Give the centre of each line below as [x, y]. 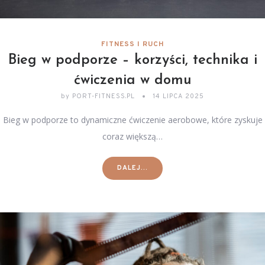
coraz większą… [132, 137]
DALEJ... [132, 168]
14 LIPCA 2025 [178, 97]
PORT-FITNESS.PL [104, 97]
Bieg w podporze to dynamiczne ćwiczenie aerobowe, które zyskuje [132, 120]
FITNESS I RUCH [132, 45]
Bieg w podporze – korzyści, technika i [132, 61]
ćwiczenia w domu [132, 81]
